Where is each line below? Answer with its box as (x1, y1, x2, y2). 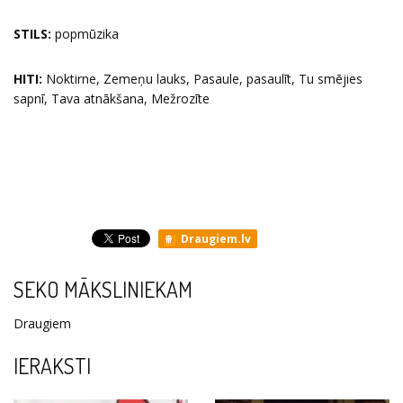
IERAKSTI (13, 353, 91, 380)
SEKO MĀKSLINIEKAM (13, 276, 193, 303)
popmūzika (51, 25, 119, 42)
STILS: (13, 25, 51, 42)
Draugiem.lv (178, 231, 251, 246)
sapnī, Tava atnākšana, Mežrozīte (13, 90, 210, 107)
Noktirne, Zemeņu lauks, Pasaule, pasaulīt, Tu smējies (42, 70, 363, 87)
